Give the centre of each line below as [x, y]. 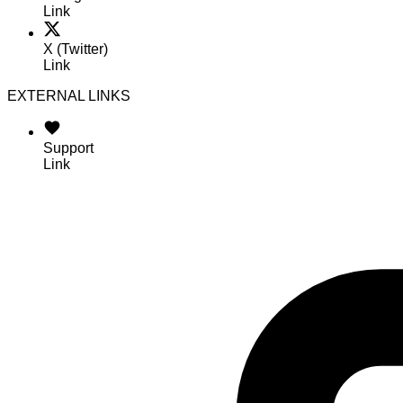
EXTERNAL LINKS [69, 95]
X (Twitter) [76, 49]
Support [68, 148]
